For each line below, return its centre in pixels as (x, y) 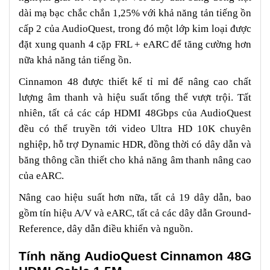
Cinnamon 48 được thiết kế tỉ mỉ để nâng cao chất (135, 81)
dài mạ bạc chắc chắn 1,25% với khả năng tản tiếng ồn (135, 13)
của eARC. (42, 175)
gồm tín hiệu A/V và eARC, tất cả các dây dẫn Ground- (135, 213)
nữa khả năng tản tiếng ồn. (75, 60)
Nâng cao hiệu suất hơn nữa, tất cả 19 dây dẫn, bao (135, 197)
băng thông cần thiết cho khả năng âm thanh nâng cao (135, 160)
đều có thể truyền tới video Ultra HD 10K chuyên (135, 128)
